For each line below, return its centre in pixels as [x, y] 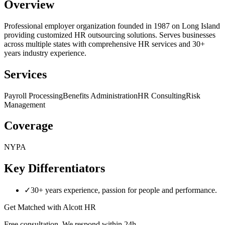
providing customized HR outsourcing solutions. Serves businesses [110, 35]
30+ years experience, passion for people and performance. [124, 190]
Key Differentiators [54, 168]
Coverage [29, 126]
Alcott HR [79, 207]
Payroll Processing [33, 95]
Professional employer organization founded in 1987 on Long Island [112, 26]
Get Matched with [33, 207]
